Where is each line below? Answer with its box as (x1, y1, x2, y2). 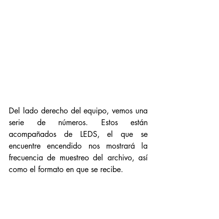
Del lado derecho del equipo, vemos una (9, 106, 148, 116)
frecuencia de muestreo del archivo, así (9, 153, 148, 163)
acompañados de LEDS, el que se (9, 129, 148, 139)
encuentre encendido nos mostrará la (9, 141, 148, 151)
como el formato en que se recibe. (9, 164, 126, 175)
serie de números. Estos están (9, 117, 148, 128)
